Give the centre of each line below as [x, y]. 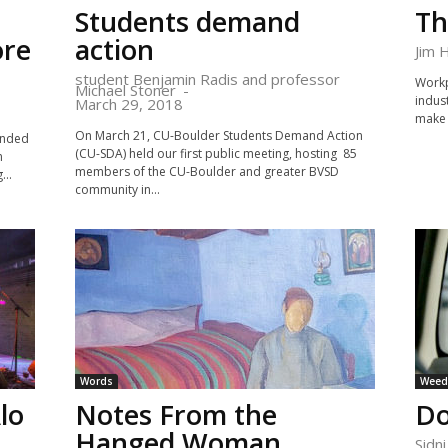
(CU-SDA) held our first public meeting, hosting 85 [215, 153]
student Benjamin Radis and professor [207, 79]
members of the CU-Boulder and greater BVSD [206, 171]
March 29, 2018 [128, 104]
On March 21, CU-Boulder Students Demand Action [218, 135]
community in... [117, 189]
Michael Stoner [125, 90]
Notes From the [175, 414]
